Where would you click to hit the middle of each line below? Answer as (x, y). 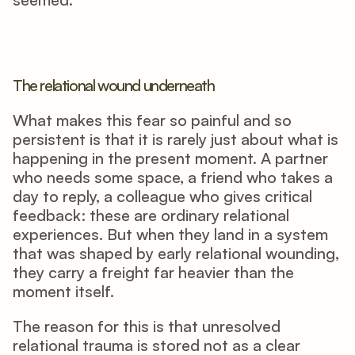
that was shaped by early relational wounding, (176, 253)
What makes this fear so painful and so (152, 120)
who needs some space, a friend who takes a (173, 177)
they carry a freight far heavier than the (153, 272)
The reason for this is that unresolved (147, 326)
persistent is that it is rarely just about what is (176, 139)
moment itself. (63, 291)
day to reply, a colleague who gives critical (162, 196)
